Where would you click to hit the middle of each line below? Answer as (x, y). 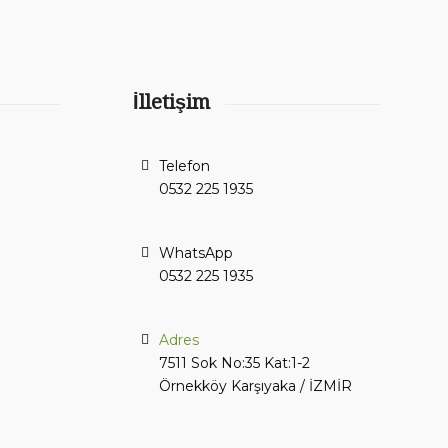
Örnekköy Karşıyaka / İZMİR (255, 385)
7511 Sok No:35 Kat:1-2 (234, 362)
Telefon (184, 165)
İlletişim (171, 102)
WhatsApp (195, 252)
